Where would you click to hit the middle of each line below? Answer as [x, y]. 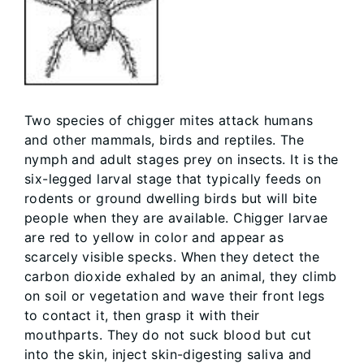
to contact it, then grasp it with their [142, 316]
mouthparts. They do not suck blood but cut [168, 335]
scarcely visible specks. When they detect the [172, 257]
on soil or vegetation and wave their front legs [175, 296]
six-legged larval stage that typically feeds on [173, 179]
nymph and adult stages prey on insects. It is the [182, 160]
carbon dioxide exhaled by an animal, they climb [181, 277]
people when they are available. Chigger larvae [176, 218]
